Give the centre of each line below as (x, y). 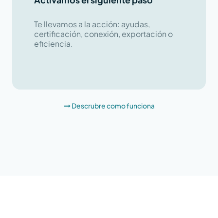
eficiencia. (53, 43)
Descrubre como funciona (113, 105)
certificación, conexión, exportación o (103, 34)
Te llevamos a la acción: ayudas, (92, 24)
